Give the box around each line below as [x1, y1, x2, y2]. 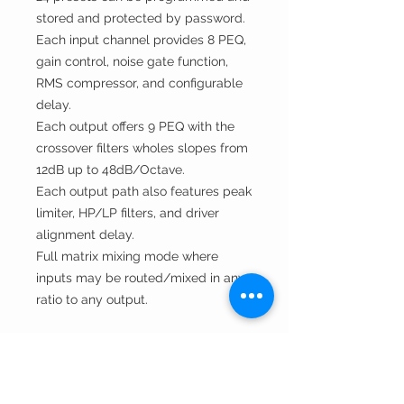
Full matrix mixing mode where [36, 249, 218, 263]
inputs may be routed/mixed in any [36, 271, 245, 285]
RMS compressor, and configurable [36, 76, 243, 90]
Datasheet [36, 382, 96, 397]
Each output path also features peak [36, 184, 252, 198]
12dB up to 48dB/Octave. [36, 162, 185, 177]
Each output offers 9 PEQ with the [36, 119, 234, 133]
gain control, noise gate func [36, 54, 204, 69]
